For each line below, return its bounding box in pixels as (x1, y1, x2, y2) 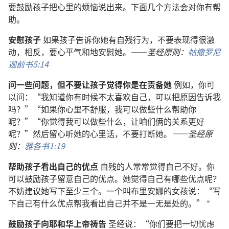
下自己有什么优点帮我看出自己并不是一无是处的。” (8, 196, 204, 209)
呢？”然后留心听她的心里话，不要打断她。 (8, 127, 172, 140)
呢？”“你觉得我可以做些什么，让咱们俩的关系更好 (8, 114, 204, 127)
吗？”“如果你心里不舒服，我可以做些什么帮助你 (8, 102, 196, 115)
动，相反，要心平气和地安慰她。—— (8, 45, 147, 58)
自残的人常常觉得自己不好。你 (100, 159, 215, 172)
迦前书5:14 (8, 57, 49, 70)
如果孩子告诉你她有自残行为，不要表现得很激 (43, 33, 215, 45)
